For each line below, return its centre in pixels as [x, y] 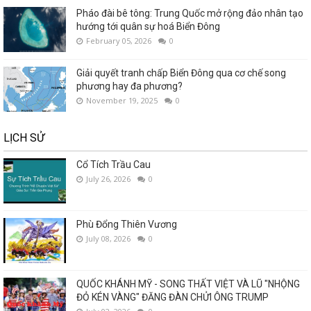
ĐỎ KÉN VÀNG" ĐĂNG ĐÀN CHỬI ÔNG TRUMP [173, 297]
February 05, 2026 [119, 41]
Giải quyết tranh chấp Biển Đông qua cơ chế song [181, 73]
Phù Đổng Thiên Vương [127, 225]
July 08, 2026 [108, 239]
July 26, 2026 [108, 179]
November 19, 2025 [122, 101]
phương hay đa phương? [129, 86]
